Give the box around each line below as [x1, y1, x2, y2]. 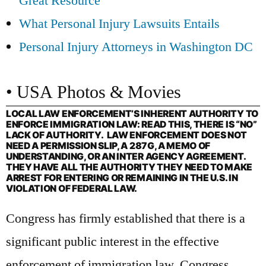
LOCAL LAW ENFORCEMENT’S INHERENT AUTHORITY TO [6, 107, 258, 119]
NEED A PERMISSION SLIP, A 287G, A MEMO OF [6, 140, 211, 151]
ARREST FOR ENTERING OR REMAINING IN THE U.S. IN [6, 172, 238, 183]
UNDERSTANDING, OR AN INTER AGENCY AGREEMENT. [6, 150, 248, 162]
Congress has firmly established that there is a [6, 210, 245, 227]
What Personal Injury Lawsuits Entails [19, 15, 220, 32]
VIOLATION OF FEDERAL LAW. [6, 182, 138, 194]
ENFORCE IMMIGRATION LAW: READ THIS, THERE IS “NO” [6, 118, 257, 130]
